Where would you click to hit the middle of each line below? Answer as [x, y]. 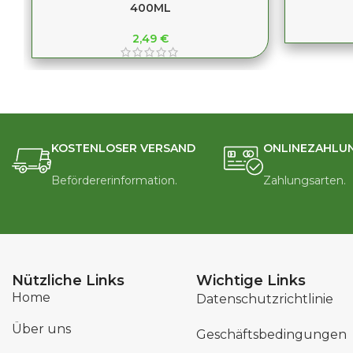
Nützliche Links [68, 281]
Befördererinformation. [115, 181]
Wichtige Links [251, 281]
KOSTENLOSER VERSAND [124, 149]
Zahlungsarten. [304, 181]
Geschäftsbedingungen [272, 335]
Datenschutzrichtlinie [265, 299]
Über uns [41, 329]
